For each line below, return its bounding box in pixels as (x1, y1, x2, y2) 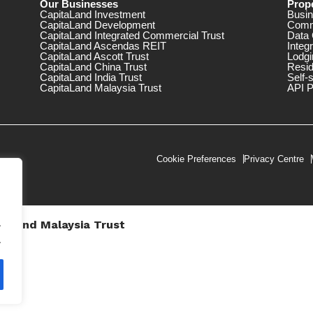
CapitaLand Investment (39, 8, 145, 21)
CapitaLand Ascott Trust (39, 50, 149, 63)
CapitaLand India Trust (39, 71, 142, 84)
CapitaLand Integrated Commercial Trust (39, 29, 224, 42)
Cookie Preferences (156, 154, 236, 165)
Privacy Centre (244, 154, 304, 165)
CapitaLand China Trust (39, 61, 147, 73)
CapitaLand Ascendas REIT (39, 40, 166, 52)
